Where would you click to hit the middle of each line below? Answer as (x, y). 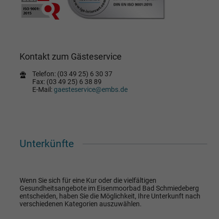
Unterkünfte (48, 143)
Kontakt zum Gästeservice (70, 56)
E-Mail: (42, 89)
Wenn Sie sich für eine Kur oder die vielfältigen (88, 181)
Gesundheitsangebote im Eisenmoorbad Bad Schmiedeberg (109, 188)
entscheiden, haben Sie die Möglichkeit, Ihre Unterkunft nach (110, 196)
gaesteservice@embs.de (90, 89)
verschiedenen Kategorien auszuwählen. (80, 204)
